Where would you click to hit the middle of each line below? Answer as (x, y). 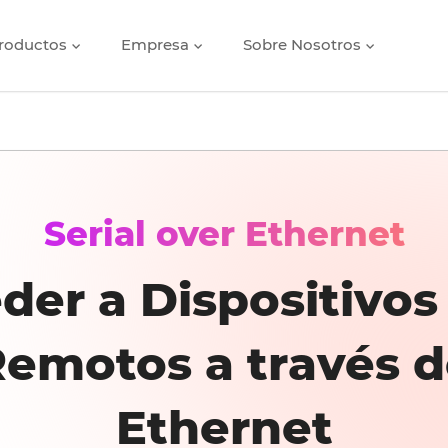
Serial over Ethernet (224, 234)
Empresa (157, 44)
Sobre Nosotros (304, 44)
